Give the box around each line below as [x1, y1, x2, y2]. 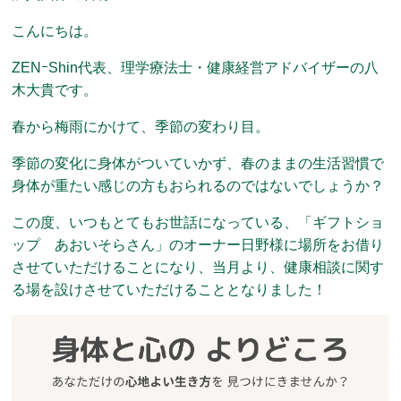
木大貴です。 [12, 81, 98, 98]
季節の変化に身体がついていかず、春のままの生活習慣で [12, 155, 385, 171]
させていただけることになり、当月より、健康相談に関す [12, 259, 385, 275]
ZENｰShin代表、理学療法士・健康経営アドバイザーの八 [12, 59, 380, 75]
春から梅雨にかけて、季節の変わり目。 [12, 118, 270, 134]
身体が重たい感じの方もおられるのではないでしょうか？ [12, 177, 385, 193]
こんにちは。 [12, 22, 98, 38]
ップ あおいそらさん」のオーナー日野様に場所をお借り [12, 236, 385, 252]
